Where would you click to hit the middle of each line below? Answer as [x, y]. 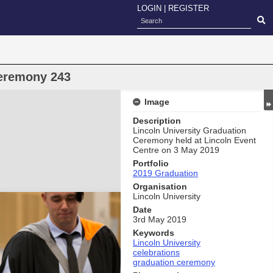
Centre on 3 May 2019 [176, 150]
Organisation [160, 186]
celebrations [156, 252]
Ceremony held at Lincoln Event [194, 140]
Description [157, 121]
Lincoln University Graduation [190, 130]
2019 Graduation [165, 173]
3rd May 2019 [160, 219]
